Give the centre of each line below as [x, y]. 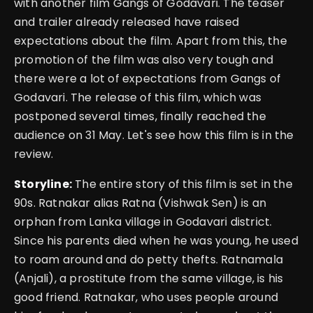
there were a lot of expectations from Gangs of [148, 78]
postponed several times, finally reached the [140, 116]
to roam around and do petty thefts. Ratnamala [149, 259]
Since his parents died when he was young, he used [156, 240]
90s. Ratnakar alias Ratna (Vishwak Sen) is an [140, 203]
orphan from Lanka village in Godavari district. [143, 221]
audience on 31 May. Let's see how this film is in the [154, 135]
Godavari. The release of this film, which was [138, 97]
